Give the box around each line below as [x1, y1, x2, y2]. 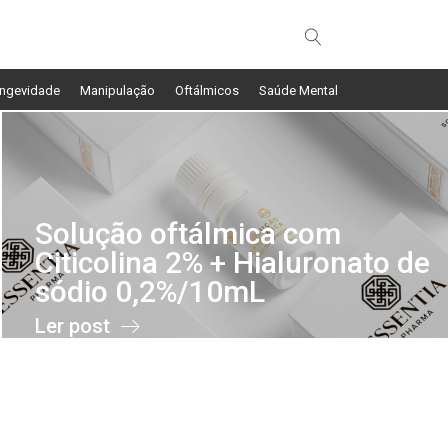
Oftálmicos [175, 83, 239, 98]
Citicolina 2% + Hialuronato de [35, 244, 430, 280]
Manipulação [80, 83, 155, 98]
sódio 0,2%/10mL [35, 273, 265, 309]
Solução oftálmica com [35, 215, 341, 251]
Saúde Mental [259, 83, 338, 98]
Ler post [35, 313, 110, 338]
